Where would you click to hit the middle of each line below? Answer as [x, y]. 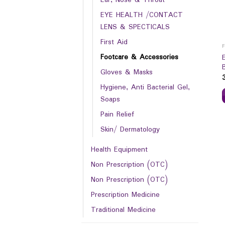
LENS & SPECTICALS [135, 27]
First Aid [114, 42]
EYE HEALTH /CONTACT [142, 15]
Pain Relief [117, 114]
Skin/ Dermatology [130, 129]
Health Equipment [119, 149]
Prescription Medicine [125, 195]
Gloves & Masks [127, 72]
